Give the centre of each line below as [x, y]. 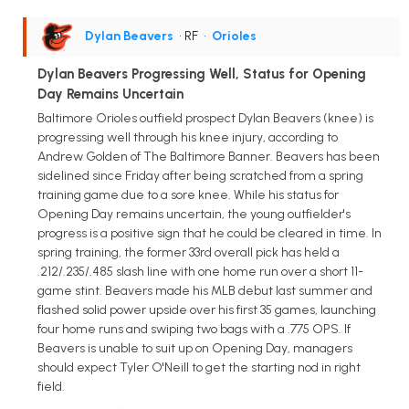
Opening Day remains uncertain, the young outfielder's [194, 215]
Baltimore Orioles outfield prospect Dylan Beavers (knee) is [205, 119]
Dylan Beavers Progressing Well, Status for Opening [202, 74]
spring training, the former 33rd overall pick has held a [189, 253]
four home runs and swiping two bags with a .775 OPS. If [194, 330]
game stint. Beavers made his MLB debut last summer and [205, 291]
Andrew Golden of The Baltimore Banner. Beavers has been [209, 157]
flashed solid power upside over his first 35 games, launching [207, 310]
